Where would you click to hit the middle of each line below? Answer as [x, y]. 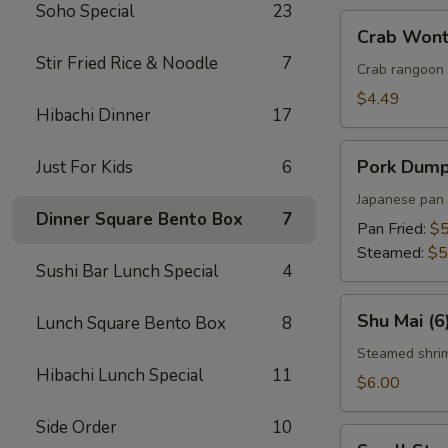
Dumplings [377, 176]
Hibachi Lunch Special [119, 375]
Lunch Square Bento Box [131, 323]
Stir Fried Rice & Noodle [127, 63]
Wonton [368, 46]
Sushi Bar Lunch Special [127, 271]
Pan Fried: [393, 229]
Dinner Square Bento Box [139, 219]
